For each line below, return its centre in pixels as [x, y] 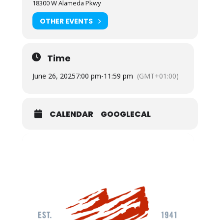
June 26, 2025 [54, 76]
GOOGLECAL [125, 114]
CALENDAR [71, 114]
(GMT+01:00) [158, 76]
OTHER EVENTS [66, 21]
